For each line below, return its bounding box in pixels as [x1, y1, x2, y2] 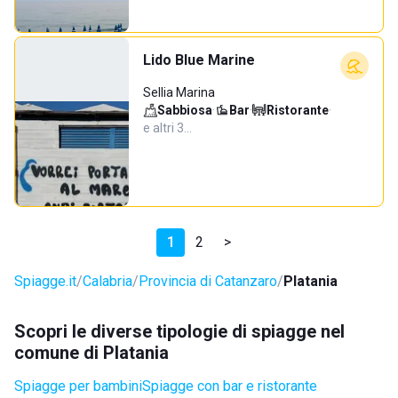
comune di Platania [14, 342, 169, 363]
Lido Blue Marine [143, 52, 255, 68]
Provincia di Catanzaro [139, 273, 277, 290]
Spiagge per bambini [14, 378, 142, 394]
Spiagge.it [14, 273, 76, 290]
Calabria [83, 273, 132, 290]
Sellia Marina [143, 85, 215, 99]
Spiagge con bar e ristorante [142, 378, 317, 394]
